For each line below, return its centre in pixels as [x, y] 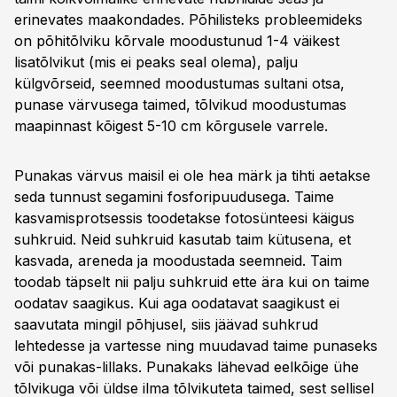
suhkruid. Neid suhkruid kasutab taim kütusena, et [183, 239]
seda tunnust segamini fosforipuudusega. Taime [174, 197]
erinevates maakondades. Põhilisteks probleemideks [188, 19]
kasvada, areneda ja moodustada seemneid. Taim [178, 261]
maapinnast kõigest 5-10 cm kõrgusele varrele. [171, 126]
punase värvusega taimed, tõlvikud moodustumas [180, 105]
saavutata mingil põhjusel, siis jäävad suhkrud [166, 324]
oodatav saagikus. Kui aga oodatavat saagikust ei [177, 303]
